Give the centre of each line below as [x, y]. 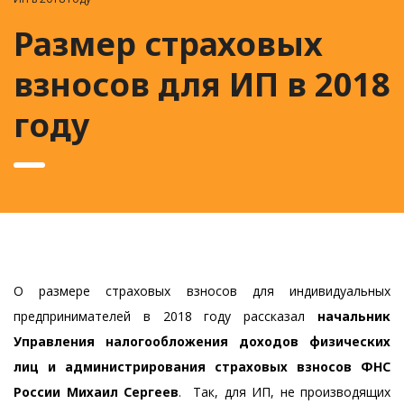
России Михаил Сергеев [96, 392]
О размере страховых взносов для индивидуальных [202, 291]
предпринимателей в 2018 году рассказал [165, 316]
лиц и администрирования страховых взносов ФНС [202, 367]
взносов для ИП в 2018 [202, 84]
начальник [354, 316]
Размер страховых [168, 44]
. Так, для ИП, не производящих [285, 392]
